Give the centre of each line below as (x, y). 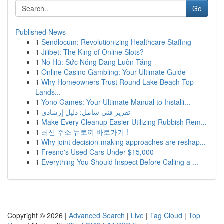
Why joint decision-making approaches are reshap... (124, 142)
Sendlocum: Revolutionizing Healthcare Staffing (116, 42)
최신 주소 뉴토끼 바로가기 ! (85, 132)
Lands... (48, 92)
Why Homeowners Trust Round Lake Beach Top (118, 82)
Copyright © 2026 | (38, 215)
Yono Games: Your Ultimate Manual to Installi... (116, 102)
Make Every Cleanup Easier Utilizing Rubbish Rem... (124, 122)
